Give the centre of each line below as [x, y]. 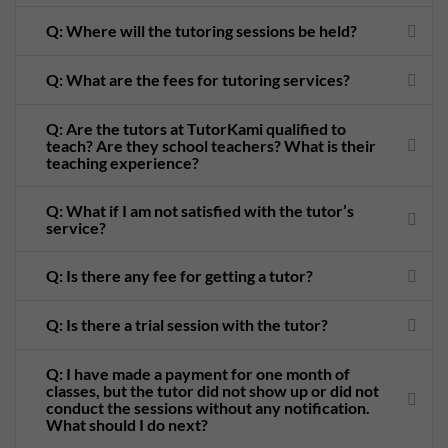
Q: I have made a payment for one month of [198, 373]
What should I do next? [127, 424]
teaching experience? [122, 162]
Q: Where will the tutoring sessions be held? [201, 31]
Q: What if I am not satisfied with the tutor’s [200, 210]
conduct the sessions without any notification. [208, 407]
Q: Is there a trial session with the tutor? [187, 325]
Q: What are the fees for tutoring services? [198, 80]
